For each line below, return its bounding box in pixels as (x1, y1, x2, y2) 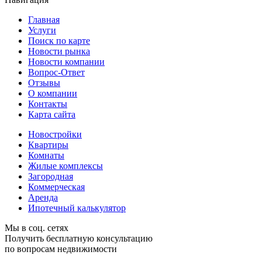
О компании (28, 88, 77, 99)
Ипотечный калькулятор (28, 203, 126, 213)
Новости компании (28, 57, 105, 67)
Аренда (28, 192, 58, 203)
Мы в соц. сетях (5, 223, 68, 233)
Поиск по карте (28, 36, 90, 46)
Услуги (28, 25, 56, 36)
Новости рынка (28, 46, 90, 57)
